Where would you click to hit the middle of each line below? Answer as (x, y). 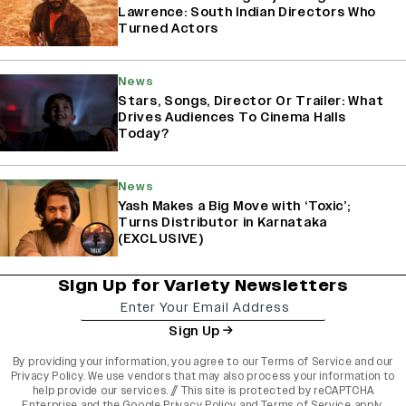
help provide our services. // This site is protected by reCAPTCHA (203, 391)
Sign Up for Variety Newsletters (203, 285)
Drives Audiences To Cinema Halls (232, 118)
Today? (144, 134)
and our (373, 362)
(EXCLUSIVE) (161, 239)
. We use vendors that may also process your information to (239, 377)
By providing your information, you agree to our (137, 362)
